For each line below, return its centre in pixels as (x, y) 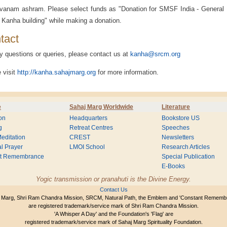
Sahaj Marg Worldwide (101, 107)
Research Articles (186, 147)
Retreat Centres (91, 128)
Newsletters (178, 137)
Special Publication (188, 157)
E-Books (173, 166)
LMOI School (87, 147)
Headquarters (88, 118)
